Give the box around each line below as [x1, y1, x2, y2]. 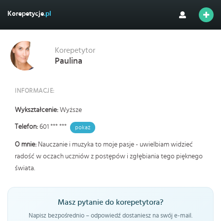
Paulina [55, 57, 82, 66]
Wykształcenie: [15, 107, 60, 113]
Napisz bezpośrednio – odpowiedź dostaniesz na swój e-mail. [29, 212, 192, 219]
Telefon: [15, 123, 39, 130]
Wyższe [60, 107, 82, 113]
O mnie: [15, 141, 38, 148]
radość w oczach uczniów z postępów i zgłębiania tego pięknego [15, 152, 203, 160]
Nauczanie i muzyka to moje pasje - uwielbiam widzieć [38, 141, 193, 148]
